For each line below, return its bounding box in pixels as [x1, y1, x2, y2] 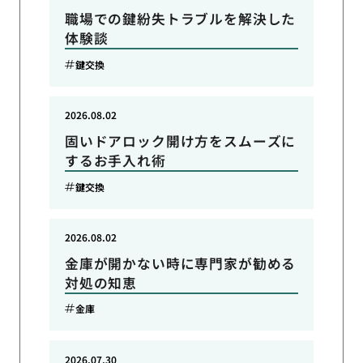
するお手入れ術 [64, 150, 166, 170]
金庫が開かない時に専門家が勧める [64, 253, 297, 273]
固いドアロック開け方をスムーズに [64, 130, 297, 151]
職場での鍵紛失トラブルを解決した [64, 9, 297, 29]
